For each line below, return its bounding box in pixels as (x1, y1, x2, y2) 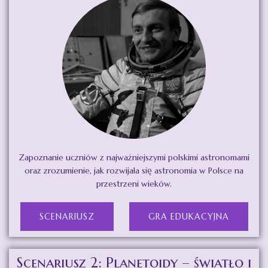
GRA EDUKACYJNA (148, 211, 229, 223)
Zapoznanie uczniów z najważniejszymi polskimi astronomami (19, 152, 249, 163)
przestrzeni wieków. (96, 178, 172, 190)
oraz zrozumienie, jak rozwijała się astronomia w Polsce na (25, 165, 243, 176)
